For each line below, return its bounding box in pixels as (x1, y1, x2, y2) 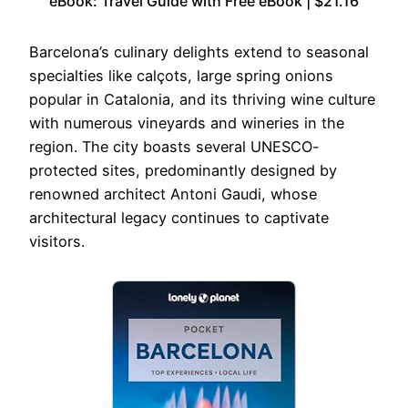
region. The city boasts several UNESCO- (29, 138, 320, 157)
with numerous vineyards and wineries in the (29, 114, 344, 133)
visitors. (29, 232, 85, 251)
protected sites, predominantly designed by (29, 161, 337, 180)
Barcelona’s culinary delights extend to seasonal (29, 43, 369, 62)
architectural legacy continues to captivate (29, 209, 329, 228)
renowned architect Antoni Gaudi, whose (29, 185, 317, 204)
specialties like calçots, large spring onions (29, 66, 333, 86)
